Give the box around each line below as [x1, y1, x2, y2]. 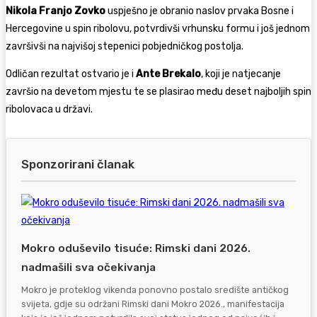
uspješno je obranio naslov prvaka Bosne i [105, 4, 294, 17]
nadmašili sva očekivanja [21, 261, 156, 275]
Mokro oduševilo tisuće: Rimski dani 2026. [21, 242, 250, 255]
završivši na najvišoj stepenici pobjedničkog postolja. [6, 40, 243, 52]
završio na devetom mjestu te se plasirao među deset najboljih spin [6, 85, 311, 98]
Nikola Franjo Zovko [6, 4, 105, 17]
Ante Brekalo [136, 67, 201, 80]
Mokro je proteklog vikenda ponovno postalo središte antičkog [21, 284, 289, 295]
